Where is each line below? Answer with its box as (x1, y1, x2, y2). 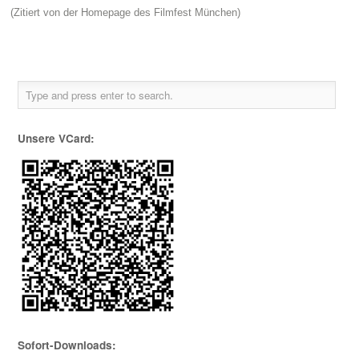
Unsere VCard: (18, 131, 95, 146)
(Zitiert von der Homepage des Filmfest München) (10, 6, 241, 18)
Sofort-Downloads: (18, 337, 117, 353)
